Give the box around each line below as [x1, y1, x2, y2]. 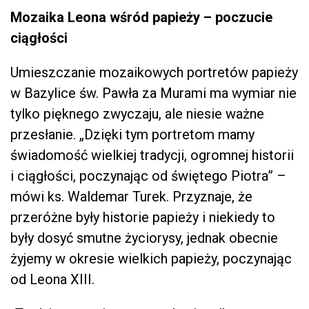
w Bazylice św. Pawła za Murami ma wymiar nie [10, 84, 297, 101]
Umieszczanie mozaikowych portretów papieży [10, 63, 298, 81]
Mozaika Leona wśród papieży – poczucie [10, 8, 272, 26]
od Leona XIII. [10, 270, 94, 288]
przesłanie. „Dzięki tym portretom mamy [10, 126, 255, 143]
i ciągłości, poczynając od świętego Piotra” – [10, 167, 286, 184]
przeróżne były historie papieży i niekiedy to [10, 208, 275, 226]
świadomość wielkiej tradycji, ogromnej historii [10, 146, 294, 163]
